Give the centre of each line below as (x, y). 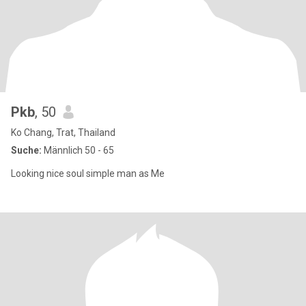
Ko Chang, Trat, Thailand (63, 133)
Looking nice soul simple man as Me (88, 173)
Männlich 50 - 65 (78, 150)
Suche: (26, 150)
